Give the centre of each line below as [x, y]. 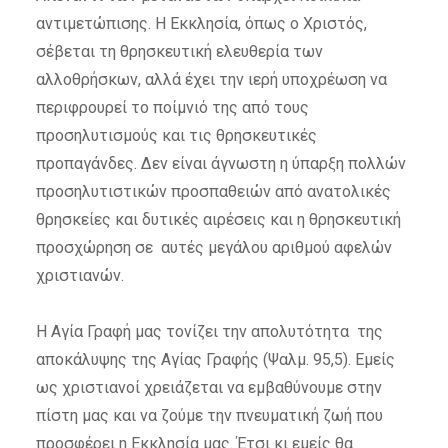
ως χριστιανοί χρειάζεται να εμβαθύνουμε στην [208, 388]
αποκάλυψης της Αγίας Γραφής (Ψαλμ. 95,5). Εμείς [215, 360]
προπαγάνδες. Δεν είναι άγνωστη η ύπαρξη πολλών [220, 164]
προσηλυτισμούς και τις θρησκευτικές [176, 136]
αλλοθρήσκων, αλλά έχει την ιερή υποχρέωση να [211, 80]
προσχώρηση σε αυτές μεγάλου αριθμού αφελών [213, 248]
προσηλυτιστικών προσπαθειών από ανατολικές [213, 192]
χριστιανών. [79, 276]
